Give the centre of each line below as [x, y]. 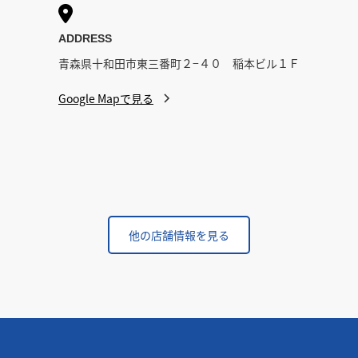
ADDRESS [85, 38]
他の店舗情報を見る [179, 235]
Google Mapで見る [106, 98]
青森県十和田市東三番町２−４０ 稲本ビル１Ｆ [179, 63]
